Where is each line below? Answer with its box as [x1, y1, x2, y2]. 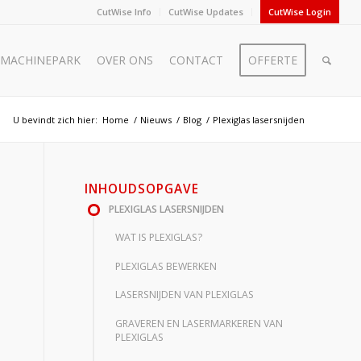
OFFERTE [248, 52, 298, 68]
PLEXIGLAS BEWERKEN [114, 259, 217, 273]
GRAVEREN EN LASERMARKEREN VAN [114, 316, 283, 330]
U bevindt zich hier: [13, 114, 98, 126]
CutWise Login [268, 6, 332, 18]
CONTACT [169, 52, 224, 68]
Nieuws [140, 114, 172, 126]
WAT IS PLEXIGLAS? [114, 230, 202, 245]
